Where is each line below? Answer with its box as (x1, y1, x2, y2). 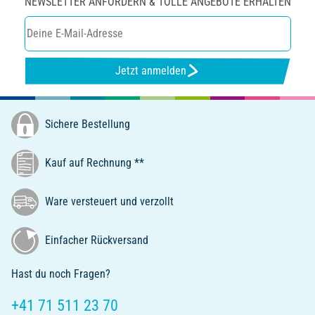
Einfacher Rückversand (42, 233, 148, 247)
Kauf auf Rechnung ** (42, 155, 144, 169)
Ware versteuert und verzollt (42, 194, 174, 208)
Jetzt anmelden (115, 64, 186, 78)
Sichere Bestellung (42, 117, 130, 131)
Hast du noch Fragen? (11, 266, 110, 281)
